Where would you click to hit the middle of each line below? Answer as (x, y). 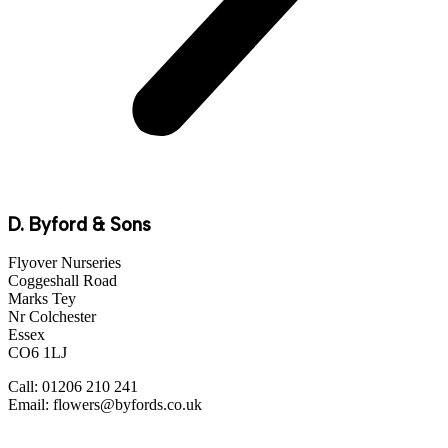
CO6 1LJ (37, 353)
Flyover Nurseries (64, 263)
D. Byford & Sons (79, 224)
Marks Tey (42, 299)
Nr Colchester (52, 317)
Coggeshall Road (62, 281)
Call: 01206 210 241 (73, 387)
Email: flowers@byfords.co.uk (105, 405)
